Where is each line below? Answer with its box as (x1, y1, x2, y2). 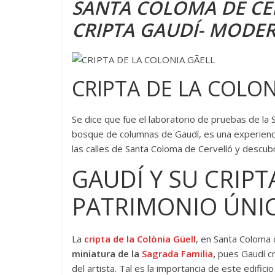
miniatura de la (72, 247, 142, 260)
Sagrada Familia (142, 247, 213, 260)
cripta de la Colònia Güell (84, 232, 196, 245)
